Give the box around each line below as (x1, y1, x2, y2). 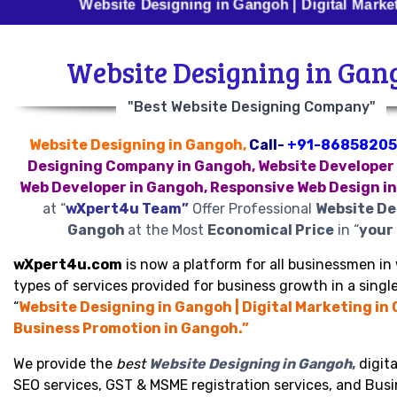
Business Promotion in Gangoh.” (13, 320, 249, 337)
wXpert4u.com (13, 256, 122, 273)
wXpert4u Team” (65, 200, 189, 217)
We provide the (13, 355, 116, 372)
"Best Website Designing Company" (127, 98, 376, 115)
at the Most (127, 222, 207, 238)
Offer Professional (188, 200, 315, 217)
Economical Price (206, 222, 334, 238)
